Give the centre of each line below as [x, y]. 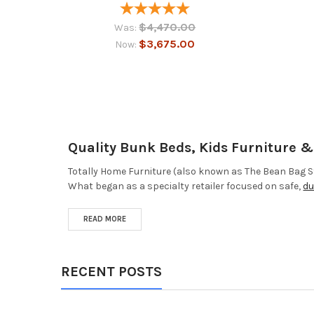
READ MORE [105, 219]
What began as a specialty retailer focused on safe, [186, 186]
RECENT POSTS [111, 272]
